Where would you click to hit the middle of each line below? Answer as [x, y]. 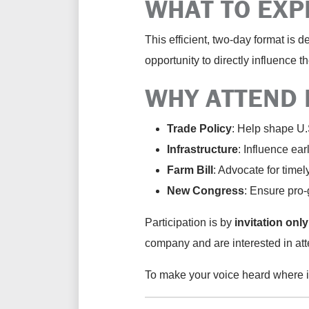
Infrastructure [202, 149]
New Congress [206, 191]
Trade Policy [199, 129]
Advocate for [249, 170]
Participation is [182, 222]
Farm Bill [190, 170]
